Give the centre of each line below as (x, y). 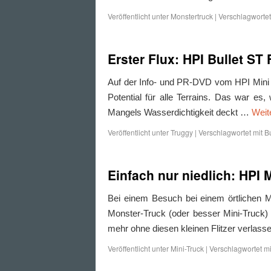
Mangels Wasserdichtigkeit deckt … (180, 112)
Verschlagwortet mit (230, 132)
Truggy (182, 132)
